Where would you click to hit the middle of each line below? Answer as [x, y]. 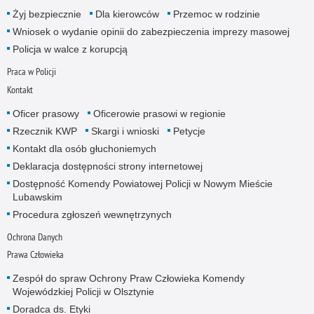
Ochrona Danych [34, 237]
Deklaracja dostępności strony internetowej [107, 166]
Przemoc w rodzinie [216, 14]
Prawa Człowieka [35, 254]
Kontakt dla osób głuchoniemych [84, 148]
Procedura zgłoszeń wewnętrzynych [92, 214]
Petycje [189, 131]
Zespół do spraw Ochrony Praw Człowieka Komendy [128, 278]
